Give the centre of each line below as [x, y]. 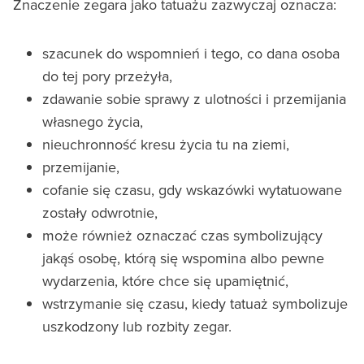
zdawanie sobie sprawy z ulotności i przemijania [194, 98]
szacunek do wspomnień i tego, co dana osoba [191, 53]
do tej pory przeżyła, [107, 76]
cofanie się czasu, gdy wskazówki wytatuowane [192, 189]
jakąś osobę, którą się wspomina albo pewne [183, 258]
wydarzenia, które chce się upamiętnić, [165, 280]
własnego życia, [93, 121]
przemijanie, [81, 167]
